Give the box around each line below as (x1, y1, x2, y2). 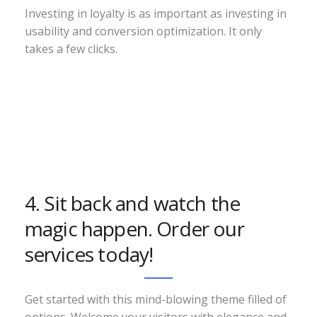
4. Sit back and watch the (25, 190, 241, 217)
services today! (25, 241, 154, 267)
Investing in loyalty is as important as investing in (25, 6, 287, 21)
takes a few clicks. (25, 41, 117, 57)
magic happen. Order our (25, 215, 244, 242)
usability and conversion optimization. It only (25, 23, 262, 39)
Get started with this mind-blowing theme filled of (25, 292, 287, 307)
